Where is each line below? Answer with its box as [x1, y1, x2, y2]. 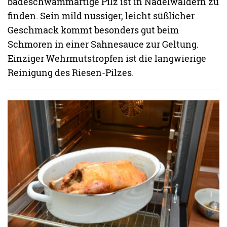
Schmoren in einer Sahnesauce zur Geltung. [8, 37, 199, 50]
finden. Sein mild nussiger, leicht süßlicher [8, 9, 195, 22]
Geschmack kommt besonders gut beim [8, 23, 179, 36]
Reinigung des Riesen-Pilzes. [8, 66, 134, 79]
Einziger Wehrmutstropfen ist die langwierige [8, 52, 207, 64]
